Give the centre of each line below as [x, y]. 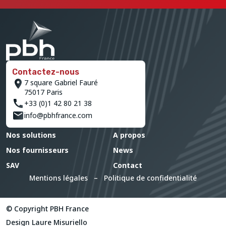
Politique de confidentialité [150, 178]
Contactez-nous [46, 72]
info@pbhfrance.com [58, 116]
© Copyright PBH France [47, 209]
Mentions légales [59, 178]
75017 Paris [43, 92]
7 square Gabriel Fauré [61, 82]
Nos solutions [31, 135]
